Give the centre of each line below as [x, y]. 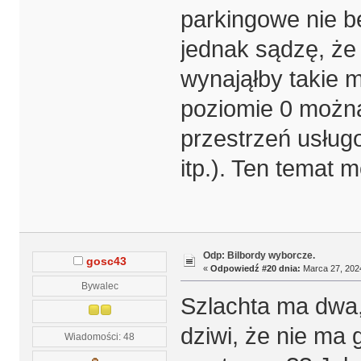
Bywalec [100, 285]
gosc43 [106, 261]
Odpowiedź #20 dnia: [255, 268]
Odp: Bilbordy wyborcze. [259, 255]
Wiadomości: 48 [100, 336]
